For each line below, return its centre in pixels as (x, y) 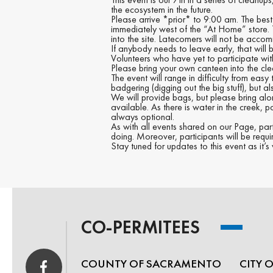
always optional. (143, 117)
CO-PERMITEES (140, 227)
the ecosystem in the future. (162, 9)
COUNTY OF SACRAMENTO (151, 264)
